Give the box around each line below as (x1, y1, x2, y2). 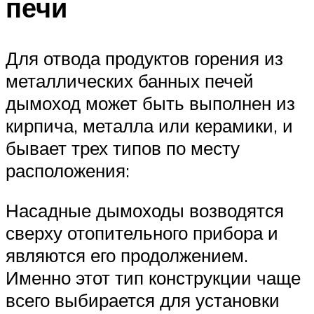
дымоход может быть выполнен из (6, 91, 295, 114)
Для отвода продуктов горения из (6, 46, 283, 69)
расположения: (6, 158, 130, 182)
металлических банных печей (6, 69, 254, 92)
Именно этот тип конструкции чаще (6, 266, 301, 289)
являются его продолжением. (6, 244, 248, 267)
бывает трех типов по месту (6, 136, 240, 159)
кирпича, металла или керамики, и (6, 114, 293, 137)
